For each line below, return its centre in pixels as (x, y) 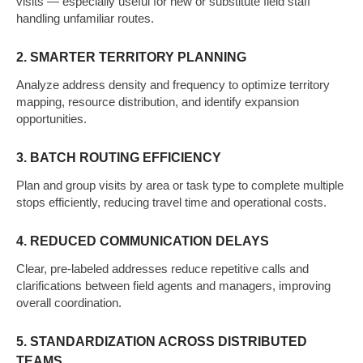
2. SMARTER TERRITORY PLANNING (131, 57)
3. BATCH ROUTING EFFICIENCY (119, 157)
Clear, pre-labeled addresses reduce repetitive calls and (162, 268)
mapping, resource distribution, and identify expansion (158, 101)
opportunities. (51, 118)
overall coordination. (69, 302)
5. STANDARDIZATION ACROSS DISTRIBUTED (162, 341)
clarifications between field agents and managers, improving (173, 285)
